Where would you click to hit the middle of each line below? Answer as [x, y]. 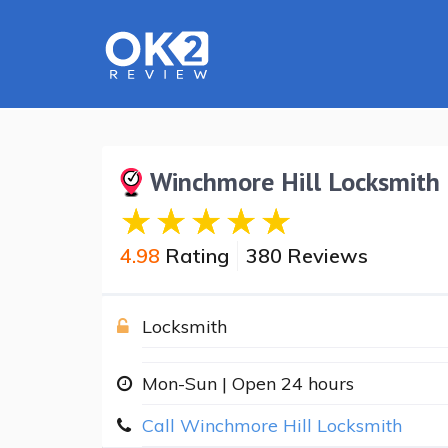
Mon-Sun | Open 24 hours [248, 383]
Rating [194, 255]
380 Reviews [307, 255]
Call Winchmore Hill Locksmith [272, 425]
